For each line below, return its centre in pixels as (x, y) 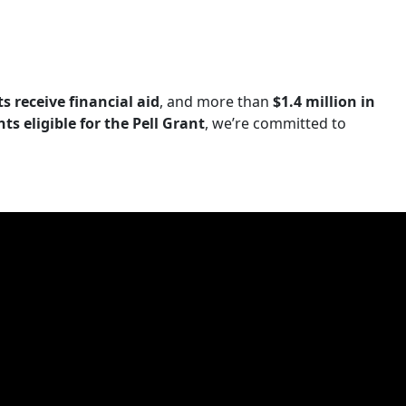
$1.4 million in (324, 102)
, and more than (216, 102)
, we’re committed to (275, 124)
